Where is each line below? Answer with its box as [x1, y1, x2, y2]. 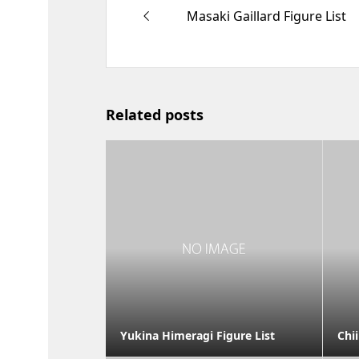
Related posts [106, 105, 204, 125]
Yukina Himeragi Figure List [120, 328, 275, 344]
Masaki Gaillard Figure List [186, 6, 346, 25]
